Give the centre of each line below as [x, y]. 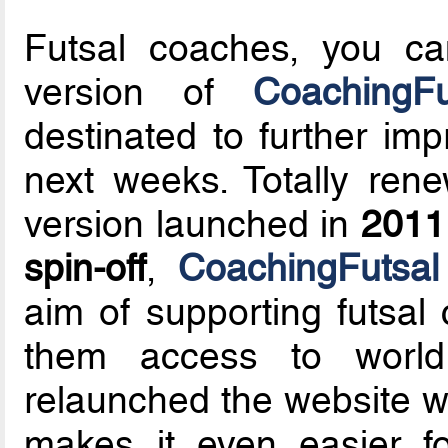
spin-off [85, 267]
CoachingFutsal [308, 267]
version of [139, 91]
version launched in [192, 223]
